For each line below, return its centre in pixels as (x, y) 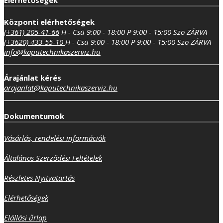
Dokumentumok (34, 116)
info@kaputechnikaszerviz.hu (52, 52)
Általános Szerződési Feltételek (53, 158)
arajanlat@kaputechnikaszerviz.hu (61, 88)
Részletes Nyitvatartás (39, 177)
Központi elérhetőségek (49, 22)
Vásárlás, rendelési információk (55, 138)
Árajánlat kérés (33, 78)
